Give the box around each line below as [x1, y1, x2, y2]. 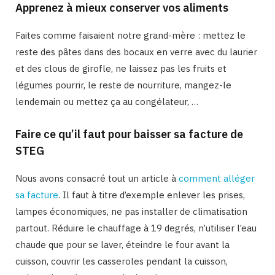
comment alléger [179, 172, 255, 184]
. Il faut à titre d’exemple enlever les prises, [58, 188, 245, 201]
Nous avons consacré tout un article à [15, 172, 179, 184]
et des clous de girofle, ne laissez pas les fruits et [15, 62, 227, 74]
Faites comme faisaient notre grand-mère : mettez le [15, 29, 246, 41]
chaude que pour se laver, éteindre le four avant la [15, 238, 230, 250]
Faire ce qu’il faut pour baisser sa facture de [15, 126, 243, 141]
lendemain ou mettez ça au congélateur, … [15, 95, 198, 107]
